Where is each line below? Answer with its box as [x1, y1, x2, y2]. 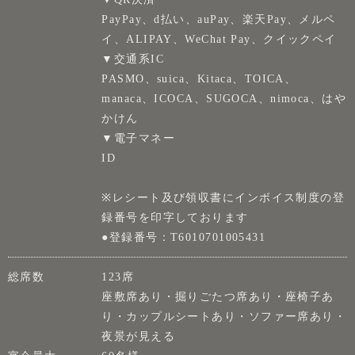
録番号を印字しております [101, 210, 249, 223]
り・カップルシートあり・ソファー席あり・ [101, 309, 347, 323]
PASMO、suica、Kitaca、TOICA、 [101, 71, 297, 85]
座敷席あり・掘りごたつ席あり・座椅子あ [101, 289, 334, 303]
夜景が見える [101, 329, 176, 342]
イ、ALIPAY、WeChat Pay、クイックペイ [101, 32, 337, 45]
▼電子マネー [101, 131, 176, 144]
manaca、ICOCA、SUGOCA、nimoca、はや [101, 91, 347, 105]
